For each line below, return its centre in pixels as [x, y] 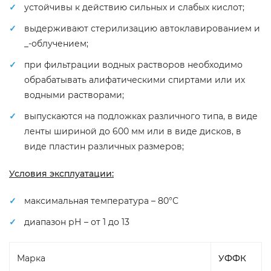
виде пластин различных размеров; [104, 146]
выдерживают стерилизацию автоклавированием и [142, 28]
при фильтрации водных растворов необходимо [133, 65]
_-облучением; [56, 44]
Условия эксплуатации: [61, 174]
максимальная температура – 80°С [101, 201]
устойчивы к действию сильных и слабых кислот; [134, 7]
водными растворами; [74, 95]
